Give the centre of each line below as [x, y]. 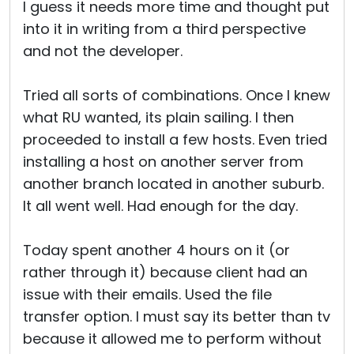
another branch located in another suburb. [173, 184]
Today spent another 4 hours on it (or [156, 250]
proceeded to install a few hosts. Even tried [175, 139]
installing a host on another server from [163, 162]
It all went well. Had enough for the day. [160, 206]
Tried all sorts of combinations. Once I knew [177, 95]
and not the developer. [103, 51]
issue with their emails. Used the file [147, 294]
